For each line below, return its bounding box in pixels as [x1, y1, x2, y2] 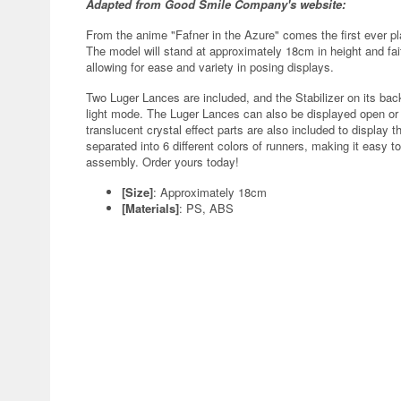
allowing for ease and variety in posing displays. [86, 58, 334, 75]
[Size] [122, 183, 153, 200]
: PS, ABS [179, 200, 234, 217]
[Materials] [122, 200, 179, 217]
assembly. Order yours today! [86, 153, 239, 170]
